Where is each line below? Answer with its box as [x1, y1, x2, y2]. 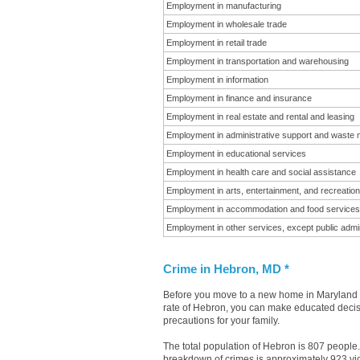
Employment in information [166, 75, 268, 84]
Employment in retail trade [166, 38, 267, 47]
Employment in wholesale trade [166, 19, 287, 29]
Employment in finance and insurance [166, 93, 312, 103]
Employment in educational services [166, 149, 306, 158]
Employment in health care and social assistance [166, 167, 356, 177]
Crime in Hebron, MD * [163, 263, 289, 276]
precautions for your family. [163, 315, 280, 326]
